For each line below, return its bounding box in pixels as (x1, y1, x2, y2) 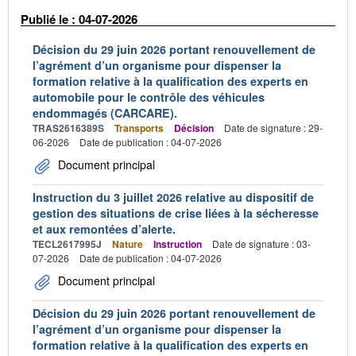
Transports (114, 121, 164, 135)
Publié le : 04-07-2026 (21, 10, 137, 28)
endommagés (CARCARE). (33, 105, 177, 121)
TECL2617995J (33, 237, 102, 251)
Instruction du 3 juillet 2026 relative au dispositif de (33, 189, 314, 205)
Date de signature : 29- (224, 121, 323, 134)
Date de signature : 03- (212, 237, 311, 250)
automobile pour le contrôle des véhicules (33, 89, 265, 105)
